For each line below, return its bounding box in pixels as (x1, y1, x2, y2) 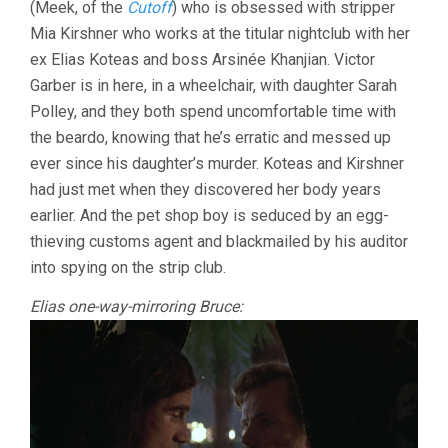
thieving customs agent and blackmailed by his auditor (30, 232, 408, 252)
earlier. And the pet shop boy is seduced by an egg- (30, 206, 389, 226)
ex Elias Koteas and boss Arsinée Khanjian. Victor (30, 50, 375, 70)
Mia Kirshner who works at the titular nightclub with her (30, 24, 410, 44)
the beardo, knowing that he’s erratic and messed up (30, 128, 391, 148)
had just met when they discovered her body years (30, 180, 381, 200)
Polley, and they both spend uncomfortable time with (30, 102, 396, 122)
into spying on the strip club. (30, 258, 226, 278)
